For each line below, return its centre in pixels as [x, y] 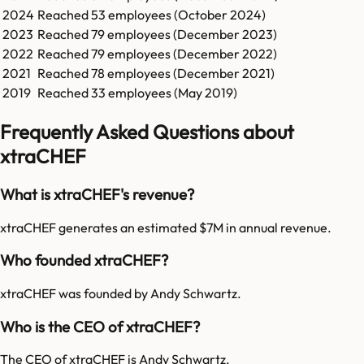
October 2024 [220, 15]
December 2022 [225, 54]
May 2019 [206, 93]
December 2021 [224, 74]
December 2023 [225, 35]
